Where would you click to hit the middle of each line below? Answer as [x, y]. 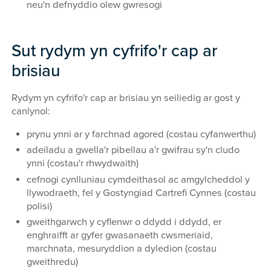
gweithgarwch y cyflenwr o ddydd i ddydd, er [124, 222]
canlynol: [31, 111]
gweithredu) [52, 262]
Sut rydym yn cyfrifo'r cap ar [115, 51]
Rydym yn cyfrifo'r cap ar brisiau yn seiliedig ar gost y [126, 98]
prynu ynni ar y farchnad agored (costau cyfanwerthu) [141, 135]
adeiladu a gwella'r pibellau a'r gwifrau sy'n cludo [133, 150]
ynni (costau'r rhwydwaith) [82, 164]
